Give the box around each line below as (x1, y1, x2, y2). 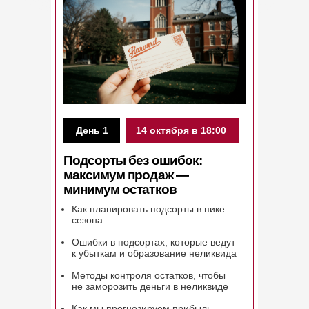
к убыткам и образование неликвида (72, 248, 237, 259)
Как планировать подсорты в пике (72, 203, 225, 215)
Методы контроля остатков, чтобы (72, 270, 226, 281)
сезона (72, 215, 103, 226)
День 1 (76, 125, 108, 136)
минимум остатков (63, 182, 177, 197)
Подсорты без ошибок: (63, 153, 202, 168)
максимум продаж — (63, 168, 188, 182)
